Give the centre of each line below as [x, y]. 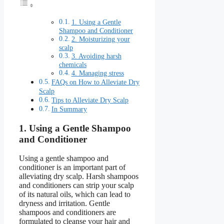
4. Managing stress [97, 73]
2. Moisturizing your [100, 39]
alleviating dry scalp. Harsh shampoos [79, 176]
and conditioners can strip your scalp [76, 185]
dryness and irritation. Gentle [64, 203]
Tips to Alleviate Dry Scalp [90, 100]
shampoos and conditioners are [67, 212]
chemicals [73, 64]
